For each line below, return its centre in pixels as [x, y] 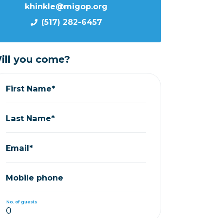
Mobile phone [35, 177]
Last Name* [31, 118]
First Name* [31, 88]
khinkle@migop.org [66, 6]
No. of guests [22, 201]
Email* [20, 148]
